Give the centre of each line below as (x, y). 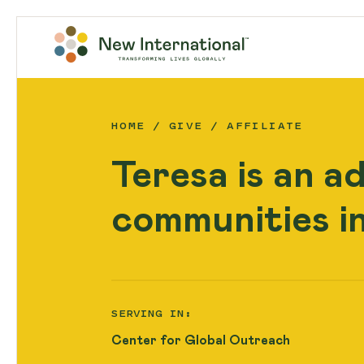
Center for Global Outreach (200, 341)
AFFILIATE (265, 127)
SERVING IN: (151, 315)
